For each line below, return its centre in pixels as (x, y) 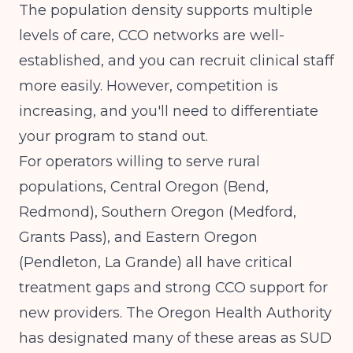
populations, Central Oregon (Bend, (144, 187)
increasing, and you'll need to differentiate (169, 111)
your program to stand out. (113, 136)
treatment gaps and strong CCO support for (173, 288)
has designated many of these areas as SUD (175, 338)
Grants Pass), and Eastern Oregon (138, 237)
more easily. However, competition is (149, 86)
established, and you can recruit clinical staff (176, 61)
